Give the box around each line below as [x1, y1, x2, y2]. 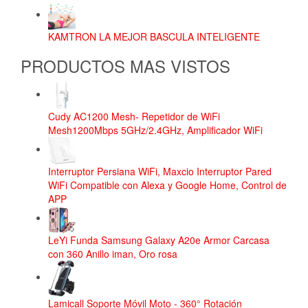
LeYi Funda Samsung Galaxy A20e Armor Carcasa [48, 232, 269, 247]
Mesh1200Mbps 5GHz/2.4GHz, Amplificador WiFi [48, 122, 263, 137]
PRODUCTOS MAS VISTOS [21, 53, 230, 78]
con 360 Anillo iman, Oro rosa [48, 246, 177, 261]
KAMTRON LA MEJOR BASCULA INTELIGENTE [48, 29, 260, 43]
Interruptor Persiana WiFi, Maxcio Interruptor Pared [48, 164, 272, 178]
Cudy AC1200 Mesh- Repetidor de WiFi [48, 109, 220, 123]
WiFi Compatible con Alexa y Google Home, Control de [48, 177, 287, 192]
